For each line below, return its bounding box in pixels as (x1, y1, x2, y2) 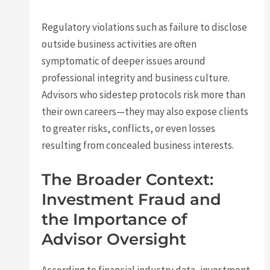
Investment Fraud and (42, 190, 222, 210)
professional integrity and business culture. (42, 71, 230, 85)
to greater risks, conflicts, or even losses (42, 122, 216, 136)
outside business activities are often (42, 37, 197, 51)
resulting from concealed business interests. (42, 139, 234, 152)
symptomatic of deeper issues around (42, 54, 206, 68)
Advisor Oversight (42, 230, 187, 250)
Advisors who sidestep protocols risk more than (42, 88, 246, 102)
